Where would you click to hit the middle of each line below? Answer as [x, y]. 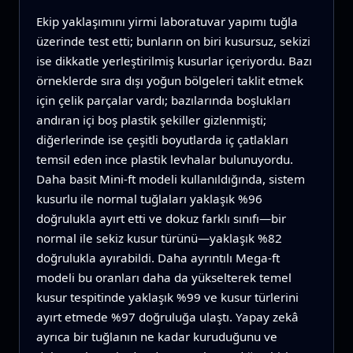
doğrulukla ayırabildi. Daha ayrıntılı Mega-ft [158, 258]
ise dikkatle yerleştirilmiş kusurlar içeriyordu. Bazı [174, 61]
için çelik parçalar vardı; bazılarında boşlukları [163, 100]
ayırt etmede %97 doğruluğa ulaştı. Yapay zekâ [167, 317]
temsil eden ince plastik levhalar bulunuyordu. [164, 160]
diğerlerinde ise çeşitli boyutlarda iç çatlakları [162, 140]
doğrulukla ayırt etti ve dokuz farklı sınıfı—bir [161, 219]
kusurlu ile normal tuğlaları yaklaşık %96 [149, 199]
